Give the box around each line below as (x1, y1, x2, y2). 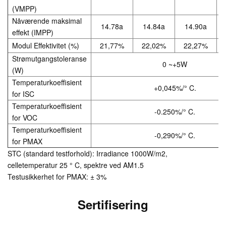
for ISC (12, 88, 34, 99)
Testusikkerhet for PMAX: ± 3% (8, 171, 106, 182)
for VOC (12, 112, 37, 123)
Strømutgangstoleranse (12, 53, 87, 64)
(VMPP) (12, 3, 37, 14)
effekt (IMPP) (12, 27, 53, 37)
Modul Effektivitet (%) (12, 40, 79, 50)
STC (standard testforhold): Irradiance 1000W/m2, (8, 148, 167, 158)
